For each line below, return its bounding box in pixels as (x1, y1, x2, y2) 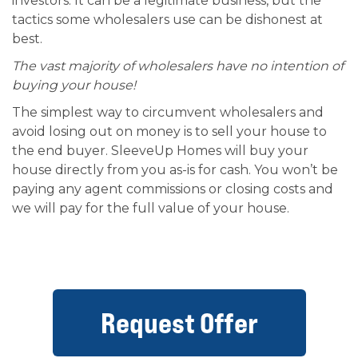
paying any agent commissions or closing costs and (12, 181, 333, 197)
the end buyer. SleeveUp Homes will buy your (12, 143, 308, 158)
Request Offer (100, 305, 258, 340)
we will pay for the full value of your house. (12, 201, 289, 216)
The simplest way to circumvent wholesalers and (12, 105, 324, 120)
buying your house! (12, 78, 136, 93)
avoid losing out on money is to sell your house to (12, 124, 327, 139)
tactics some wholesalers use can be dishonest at (12, 12, 323, 27)
